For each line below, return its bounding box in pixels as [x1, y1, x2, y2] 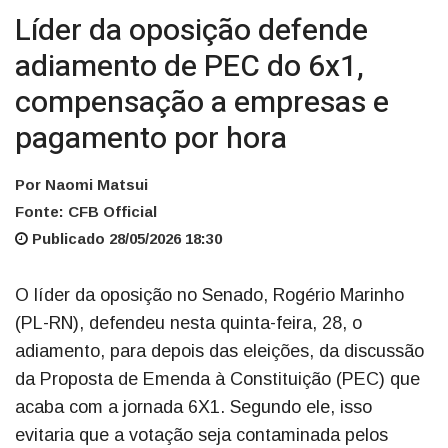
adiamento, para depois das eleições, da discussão [15, 341, 424, 362]
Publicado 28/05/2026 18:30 [28, 230, 222, 248]
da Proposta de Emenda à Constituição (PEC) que [15, 369, 420, 390]
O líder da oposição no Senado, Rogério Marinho [15, 285, 404, 306]
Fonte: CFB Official [15, 203, 157, 221]
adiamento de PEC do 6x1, [15, 45, 364, 90]
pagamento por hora [15, 117, 287, 162]
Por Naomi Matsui [15, 176, 148, 194]
